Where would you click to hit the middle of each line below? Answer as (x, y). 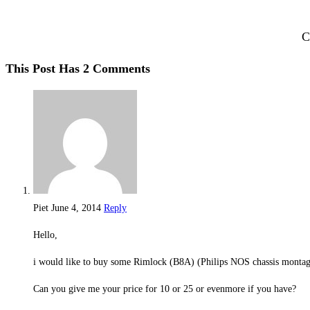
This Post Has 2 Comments (78, 68)
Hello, (45, 235)
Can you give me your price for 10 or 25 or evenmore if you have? (165, 289)
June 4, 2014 (76, 208)
